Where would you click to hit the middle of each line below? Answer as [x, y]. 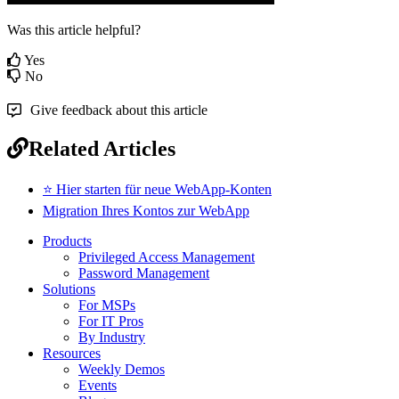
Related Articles [102, 148]
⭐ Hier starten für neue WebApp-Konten [157, 189]
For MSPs [107, 305]
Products [67, 240]
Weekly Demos [122, 369]
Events [98, 385]
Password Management [144, 273]
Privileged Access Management [167, 256]
